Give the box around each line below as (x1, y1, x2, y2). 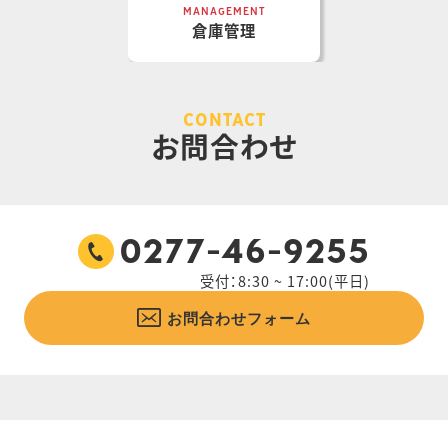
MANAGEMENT (183, 5, 265, 19)
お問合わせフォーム (167, 310, 311, 328)
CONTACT (182, 109, 266, 131)
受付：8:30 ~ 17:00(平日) (200, 270, 370, 292)
